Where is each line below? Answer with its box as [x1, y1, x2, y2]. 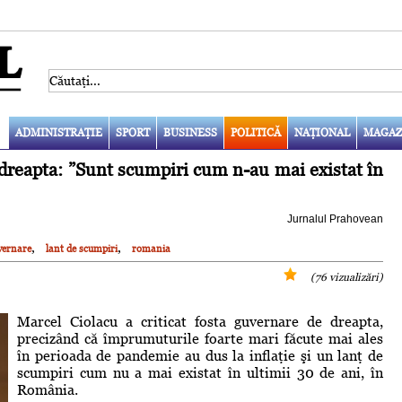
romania [132, 242, 170, 254]
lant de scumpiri [46, 242, 118, 254]
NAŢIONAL [293, 126, 350, 139]
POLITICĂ [230, 126, 281, 139]
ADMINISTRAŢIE [14, 126, 102, 139]
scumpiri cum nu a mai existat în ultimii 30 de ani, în [17, 363, 383, 381]
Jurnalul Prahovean [287, 212, 383, 225]
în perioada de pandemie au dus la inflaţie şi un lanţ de [17, 346, 383, 364]
